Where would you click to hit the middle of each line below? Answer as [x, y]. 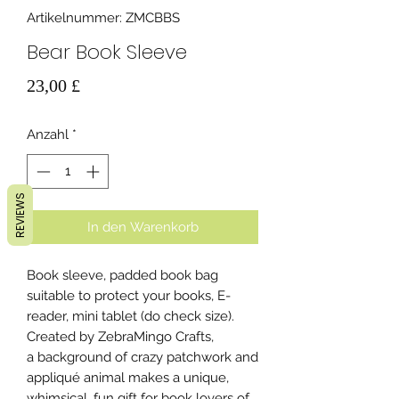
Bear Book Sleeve [107, 52]
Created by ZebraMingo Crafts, [120, 336]
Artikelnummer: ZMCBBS [103, 18]
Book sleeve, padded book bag [122, 275]
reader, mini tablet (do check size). [130, 316]
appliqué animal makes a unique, [128, 377]
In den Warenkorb [142, 227]
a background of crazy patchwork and [142, 357]
